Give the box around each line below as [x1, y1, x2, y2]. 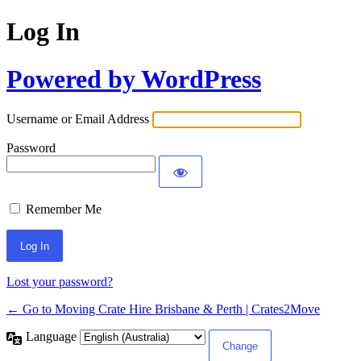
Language [26, 330, 80, 344]
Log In [6, 17, 80, 47]
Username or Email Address [6, 112, 149, 127]
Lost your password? [6, 275, 113, 289]
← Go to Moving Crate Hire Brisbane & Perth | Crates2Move [6, 302, 320, 317]
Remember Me [26, 202, 102, 217]
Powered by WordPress [6, 64, 261, 93]
